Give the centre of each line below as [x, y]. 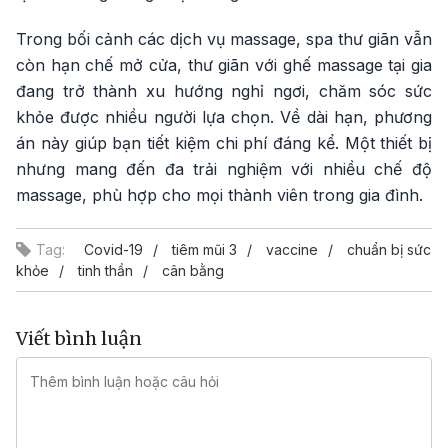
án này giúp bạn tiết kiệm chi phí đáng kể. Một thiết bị [224, 143]
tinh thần [105, 271]
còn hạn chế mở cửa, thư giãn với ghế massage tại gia [224, 65]
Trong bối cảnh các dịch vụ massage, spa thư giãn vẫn [224, 39]
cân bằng [193, 271]
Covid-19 [113, 250]
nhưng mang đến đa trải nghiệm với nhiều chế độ [224, 169]
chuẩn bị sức [389, 250]
